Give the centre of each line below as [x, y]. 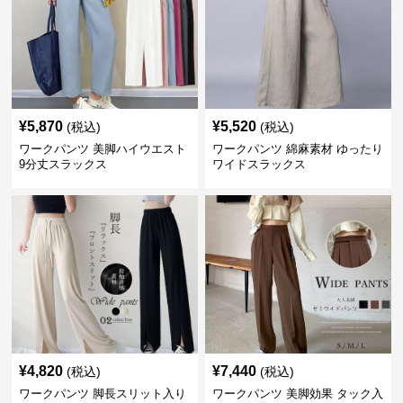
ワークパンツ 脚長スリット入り [103, 394]
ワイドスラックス [259, 164]
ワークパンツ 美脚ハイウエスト [103, 149]
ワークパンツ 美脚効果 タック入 [297, 394]
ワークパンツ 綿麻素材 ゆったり [297, 149]
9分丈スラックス [63, 164]
